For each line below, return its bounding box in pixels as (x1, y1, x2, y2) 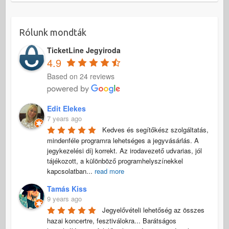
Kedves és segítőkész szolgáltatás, (102, 124, 209, 134)
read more (94, 166, 124, 176)
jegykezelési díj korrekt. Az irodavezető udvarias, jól (47, 145, 202, 155)
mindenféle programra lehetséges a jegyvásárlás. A (47, 135, 199, 145)
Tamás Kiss (47, 183, 87, 194)
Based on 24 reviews (47, 71, 114, 82)
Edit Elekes (47, 103, 86, 113)
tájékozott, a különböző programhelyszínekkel (47, 155, 183, 166)
